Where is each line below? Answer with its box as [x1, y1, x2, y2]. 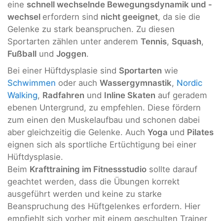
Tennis [141, 37, 167, 47]
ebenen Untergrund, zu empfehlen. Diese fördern [7, 102, 201, 112]
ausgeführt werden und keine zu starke [7, 188, 162, 199]
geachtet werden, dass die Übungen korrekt [7, 176, 180, 186]
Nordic [177, 77, 202, 88]
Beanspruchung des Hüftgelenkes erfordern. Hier [7, 201, 200, 211]
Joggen [56, 49, 86, 59]
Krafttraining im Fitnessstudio [30, 164, 147, 174]
